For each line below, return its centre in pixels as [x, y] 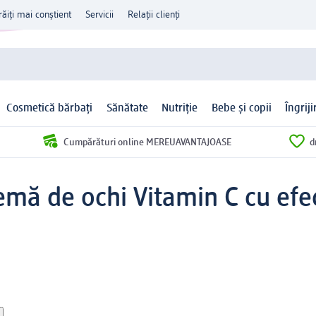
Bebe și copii [241, 109]
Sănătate [127, 109]
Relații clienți [154, 15]
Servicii [99, 15]
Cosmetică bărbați [50, 109]
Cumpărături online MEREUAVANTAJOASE [147, 142]
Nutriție [180, 109]
